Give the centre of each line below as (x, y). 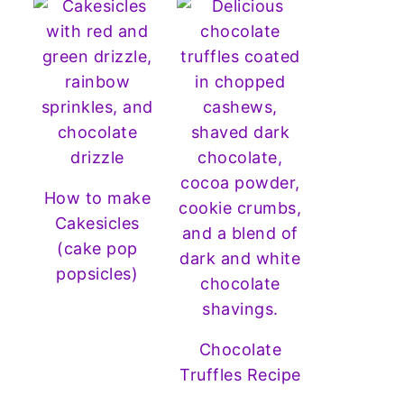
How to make (97, 197)
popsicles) (97, 273)
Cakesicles (97, 223)
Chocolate (240, 349)
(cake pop (97, 248)
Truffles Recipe (240, 374)
